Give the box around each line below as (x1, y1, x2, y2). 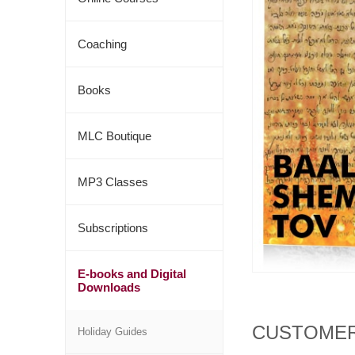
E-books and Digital (78, 267, 186, 281)
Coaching (78, 37, 127, 51)
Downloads (78, 281, 140, 294)
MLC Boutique (78, 129, 151, 143)
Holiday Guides (78, 326, 147, 338)
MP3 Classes (78, 175, 148, 189)
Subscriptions (78, 221, 148, 235)
